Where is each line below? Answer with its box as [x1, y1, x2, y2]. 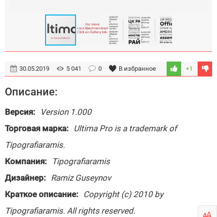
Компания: [5, 156, 47, 166]
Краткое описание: [5, 189, 78, 199]
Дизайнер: [5, 173, 46, 183]
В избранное [119, 65, 156, 72]
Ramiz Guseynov [51, 173, 111, 183]
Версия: [5, 107, 35, 117]
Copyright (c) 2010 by [83, 189, 163, 199]
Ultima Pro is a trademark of [74, 124, 177, 133]
